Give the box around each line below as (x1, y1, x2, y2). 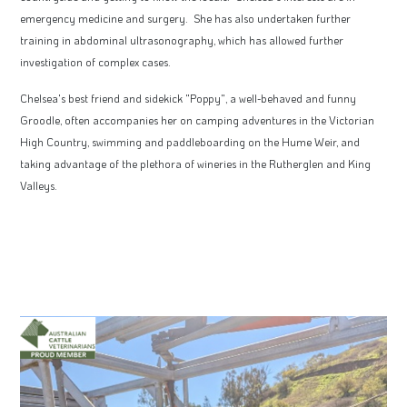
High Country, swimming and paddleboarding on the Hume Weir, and (20, 134, 360, 149)
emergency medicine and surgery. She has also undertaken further (20, 10, 351, 25)
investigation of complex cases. (20, 54, 171, 69)
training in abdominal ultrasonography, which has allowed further (20, 32, 343, 47)
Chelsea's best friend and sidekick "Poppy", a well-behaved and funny (20, 90, 356, 105)
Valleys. (20, 177, 57, 193)
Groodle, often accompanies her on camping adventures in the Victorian (20, 112, 374, 127)
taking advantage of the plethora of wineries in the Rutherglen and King (20, 155, 371, 171)
